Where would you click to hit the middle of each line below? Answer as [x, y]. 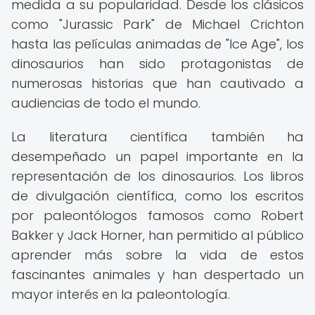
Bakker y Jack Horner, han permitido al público [157, 235]
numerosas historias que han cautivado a [157, 83]
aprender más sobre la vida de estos [157, 255]
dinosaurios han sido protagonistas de [157, 64]
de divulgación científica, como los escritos [157, 196]
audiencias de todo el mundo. [106, 103]
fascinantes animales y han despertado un [157, 275]
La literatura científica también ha [157, 137]
